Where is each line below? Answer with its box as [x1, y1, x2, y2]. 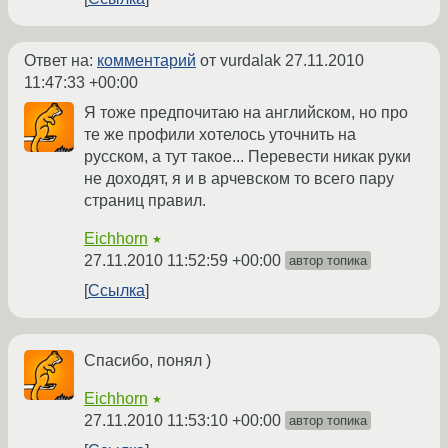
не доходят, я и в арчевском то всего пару [84, 170, 394, 188]
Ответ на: [24, 52, 97, 70]
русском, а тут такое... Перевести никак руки [84, 148, 411, 166]
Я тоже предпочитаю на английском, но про [84, 104, 408, 122]
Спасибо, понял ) [84, 352, 211, 370]
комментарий [97, 52, 196, 70]
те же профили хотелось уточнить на [84, 126, 356, 144]
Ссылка [88, 282, 145, 300]
